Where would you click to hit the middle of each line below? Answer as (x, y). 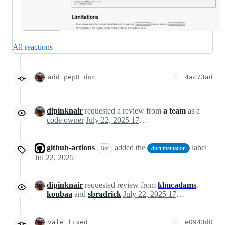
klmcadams (177, 185)
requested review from (120, 185)
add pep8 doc (72, 77)
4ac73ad (199, 77)
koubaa (60, 194)
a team (175, 110)
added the (130, 147)
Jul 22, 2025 (54, 157)
